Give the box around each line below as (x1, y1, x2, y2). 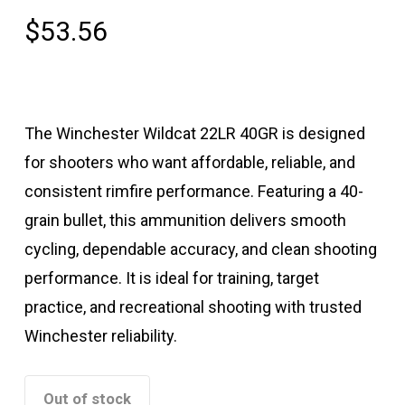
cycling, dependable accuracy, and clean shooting (24, 240, 377, 259)
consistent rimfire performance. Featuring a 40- (24, 182, 363, 202)
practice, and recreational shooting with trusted (24, 297, 362, 317)
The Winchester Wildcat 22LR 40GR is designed (24, 124, 365, 144)
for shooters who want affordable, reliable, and (24, 153, 355, 173)
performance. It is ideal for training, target (24, 268, 319, 288)
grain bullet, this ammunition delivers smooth (24, 211, 346, 231)
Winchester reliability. (24, 326, 177, 346)
